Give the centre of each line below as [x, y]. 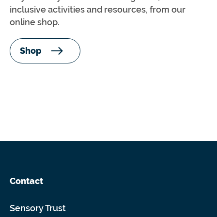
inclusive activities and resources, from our [98, 9]
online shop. [35, 22]
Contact [26, 181]
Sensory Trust [38, 208]
